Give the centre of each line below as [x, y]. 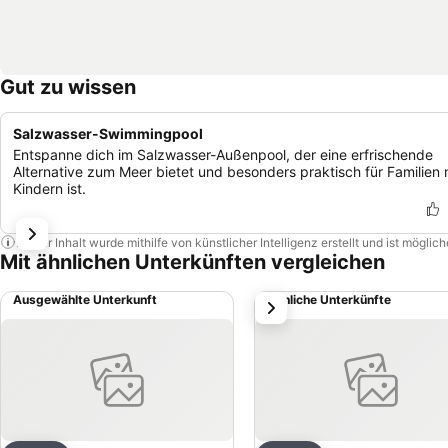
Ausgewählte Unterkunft [85, 299]
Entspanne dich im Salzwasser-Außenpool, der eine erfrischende [223, 154]
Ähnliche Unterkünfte [329, 299]
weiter [281, 303]
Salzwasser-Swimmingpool [108, 133]
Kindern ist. [49, 188]
